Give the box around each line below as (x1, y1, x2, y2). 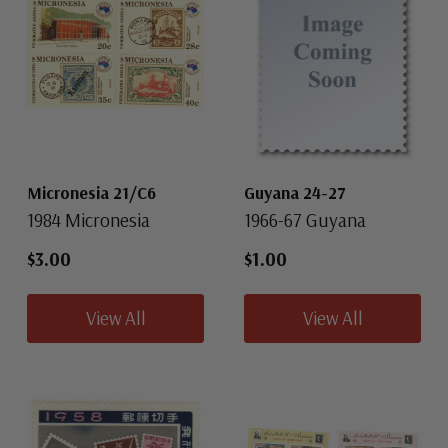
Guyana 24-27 (244, 181, 346, 203)
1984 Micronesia (27, 207, 150, 232)
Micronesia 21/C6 (27, 181, 156, 203)
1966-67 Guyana (244, 207, 366, 232)
